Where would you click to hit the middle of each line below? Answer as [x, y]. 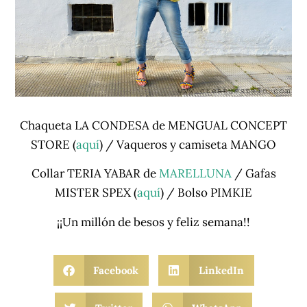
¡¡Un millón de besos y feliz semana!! [153, 222]
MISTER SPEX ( [96, 193]
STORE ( [53, 144]
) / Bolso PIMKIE [206, 193]
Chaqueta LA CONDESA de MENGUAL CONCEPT [153, 125]
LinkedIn [221, 270]
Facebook [116, 270]
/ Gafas [255, 174]
